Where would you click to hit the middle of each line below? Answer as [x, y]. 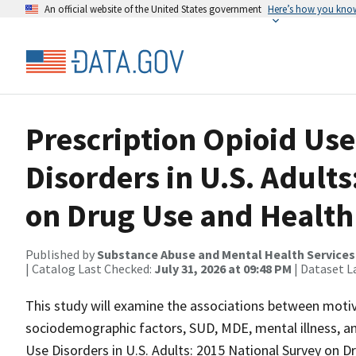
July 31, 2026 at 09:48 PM [223, 269]
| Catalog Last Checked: [90, 269]
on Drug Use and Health [190, 215]
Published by [61, 254]
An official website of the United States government [153, 9]
